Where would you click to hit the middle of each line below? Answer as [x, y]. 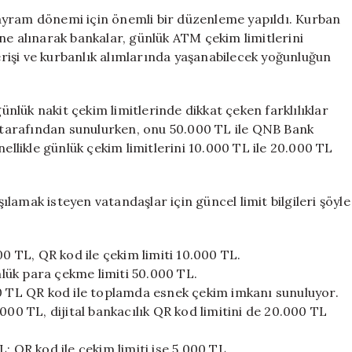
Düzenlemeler [307, 82]
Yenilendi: [294, 16]
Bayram [289, 32]
